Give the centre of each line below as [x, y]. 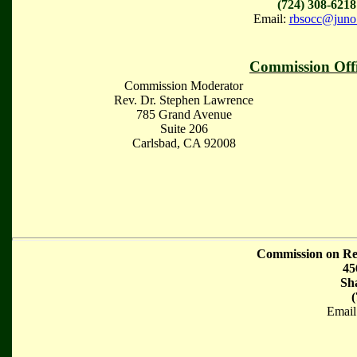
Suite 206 [184, 129]
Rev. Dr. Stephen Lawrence [184, 100]
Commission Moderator [184, 86]
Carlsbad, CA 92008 [184, 143]
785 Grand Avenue [184, 114]
